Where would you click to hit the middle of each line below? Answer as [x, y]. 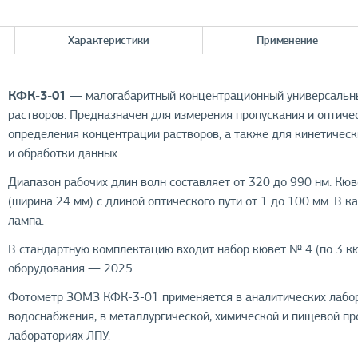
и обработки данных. [64, 153]
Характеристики [108, 40]
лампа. [26, 220]
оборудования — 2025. [72, 268]
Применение [287, 40]
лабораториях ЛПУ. [60, 335]
